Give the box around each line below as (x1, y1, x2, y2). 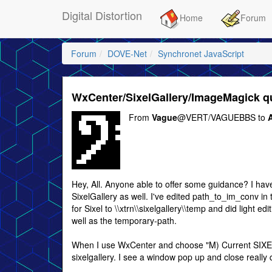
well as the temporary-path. (72, 214, 177, 226)
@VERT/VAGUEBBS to (177, 111, 268, 123)
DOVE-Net (107, 47, 147, 59)
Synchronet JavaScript (158, 47, 244, 59)
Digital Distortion (62, 7, 142, 23)
